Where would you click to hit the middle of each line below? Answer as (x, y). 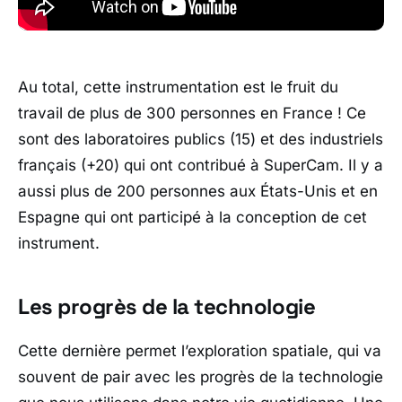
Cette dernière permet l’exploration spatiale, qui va (200, 350)
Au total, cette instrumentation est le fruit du (178, 87)
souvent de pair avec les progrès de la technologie (201, 376)
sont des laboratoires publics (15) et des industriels (201, 139)
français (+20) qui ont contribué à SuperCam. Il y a (201, 165)
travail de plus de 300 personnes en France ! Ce (192, 113)
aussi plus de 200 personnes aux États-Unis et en (198, 191)
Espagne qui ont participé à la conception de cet (192, 217)
